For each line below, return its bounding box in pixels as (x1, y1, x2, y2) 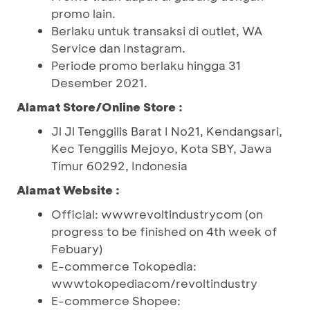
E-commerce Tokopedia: (51, 258, 197, 273)
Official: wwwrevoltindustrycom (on (51, 206, 263, 221)
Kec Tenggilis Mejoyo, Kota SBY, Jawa (51, 140, 272, 156)
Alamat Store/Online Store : (17, 99, 183, 114)
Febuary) (51, 241, 102, 256)
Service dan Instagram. (51, 40, 185, 55)
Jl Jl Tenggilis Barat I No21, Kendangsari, (51, 123, 282, 138)
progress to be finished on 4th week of (51, 224, 277, 239)
